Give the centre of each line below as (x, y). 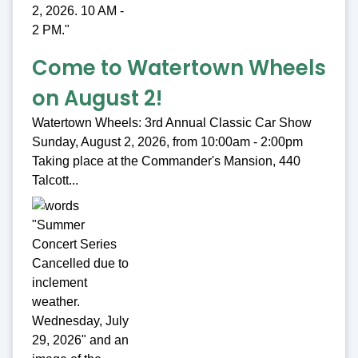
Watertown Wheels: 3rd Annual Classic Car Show (172, 123)
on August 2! (97, 99)
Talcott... (55, 181)
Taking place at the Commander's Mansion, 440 (166, 161)
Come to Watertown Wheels (179, 68)
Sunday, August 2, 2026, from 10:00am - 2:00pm (167, 142)
